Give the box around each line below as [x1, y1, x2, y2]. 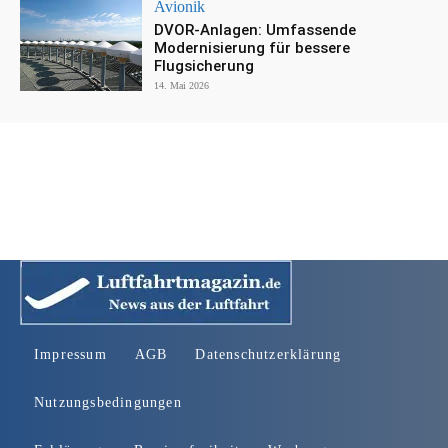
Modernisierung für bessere [154, 39, 351, 58]
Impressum [34, 347, 107, 363]
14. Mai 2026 [154, 80, 210, 92]
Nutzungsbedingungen [34, 395, 182, 411]
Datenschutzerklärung [195, 347, 342, 363]
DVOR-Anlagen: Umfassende [154, 21, 357, 40]
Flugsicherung [154, 57, 255, 76]
